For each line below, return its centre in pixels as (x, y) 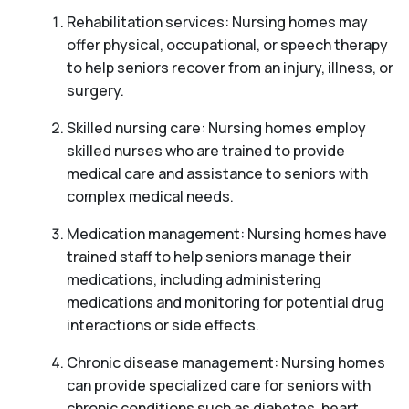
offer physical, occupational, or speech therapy (227, 45)
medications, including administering (194, 280)
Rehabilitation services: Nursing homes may (217, 22)
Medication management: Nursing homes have (226, 234)
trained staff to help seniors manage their (209, 257)
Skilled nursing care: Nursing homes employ (216, 128)
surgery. (95, 91)
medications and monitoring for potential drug (225, 303)
